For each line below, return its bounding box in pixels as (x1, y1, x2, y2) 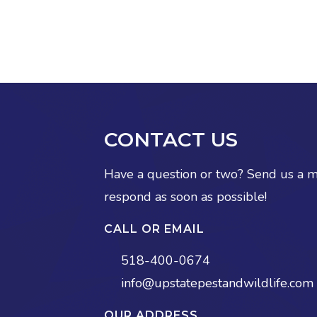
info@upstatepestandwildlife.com (121, 275, 313, 292)
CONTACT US (104, 127, 238, 151)
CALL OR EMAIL (104, 222, 204, 236)
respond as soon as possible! (104, 188, 267, 205)
